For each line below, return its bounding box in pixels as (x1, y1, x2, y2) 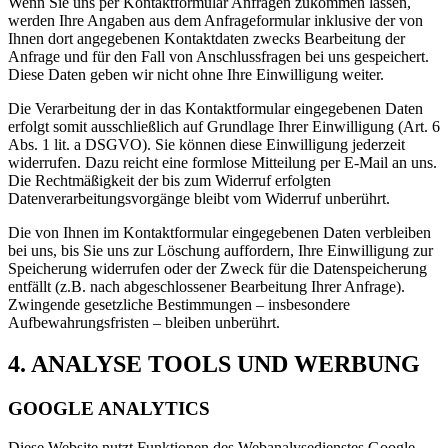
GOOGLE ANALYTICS (8, 398, 210, 420)
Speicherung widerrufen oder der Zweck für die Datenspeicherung (8, 259, 427, 277)
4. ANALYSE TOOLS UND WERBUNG (8, 351, 420, 378)
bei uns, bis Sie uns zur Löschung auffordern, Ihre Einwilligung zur (8, 241, 433, 259)
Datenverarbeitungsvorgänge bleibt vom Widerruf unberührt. (8, 189, 390, 207)
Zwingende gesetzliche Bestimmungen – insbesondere (8, 295, 350, 313)
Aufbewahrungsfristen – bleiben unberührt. (8, 313, 280, 331)
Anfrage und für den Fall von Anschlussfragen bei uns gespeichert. (8, 47, 429, 65)
